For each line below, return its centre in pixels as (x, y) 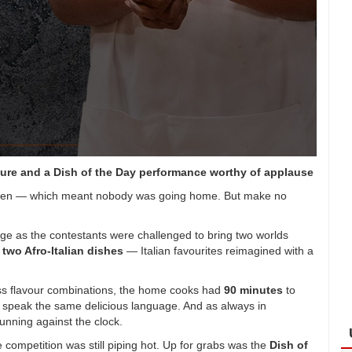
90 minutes (253, 290)
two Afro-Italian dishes (63, 250)
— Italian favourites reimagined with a (218, 250)
